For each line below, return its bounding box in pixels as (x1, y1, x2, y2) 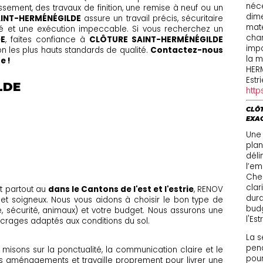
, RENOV (193, 183, 223, 195)
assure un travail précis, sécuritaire (81, 12, 223, 24)
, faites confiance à (5, 33, 89, 45)
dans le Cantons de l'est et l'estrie (48, 183, 194, 195)
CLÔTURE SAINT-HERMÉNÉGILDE (89, 33, 223, 45)
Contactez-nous (150, 44, 223, 56)
